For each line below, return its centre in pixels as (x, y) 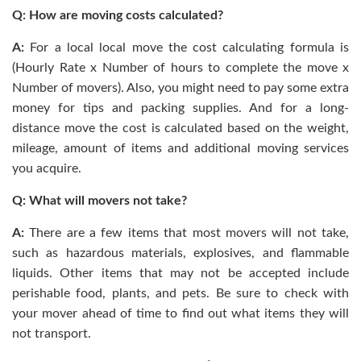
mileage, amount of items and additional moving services (180, 148)
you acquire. (47, 168)
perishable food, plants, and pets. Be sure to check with (180, 293)
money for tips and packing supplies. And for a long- (180, 108)
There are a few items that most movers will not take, (187, 232)
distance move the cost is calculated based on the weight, (180, 128)
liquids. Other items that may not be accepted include (180, 273)
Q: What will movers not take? (100, 200)
